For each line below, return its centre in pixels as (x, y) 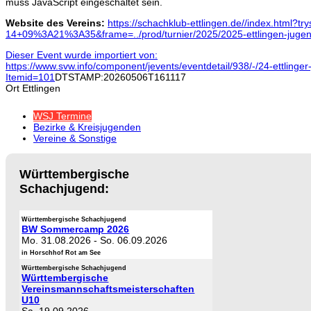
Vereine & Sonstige (75, 138)
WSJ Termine (62, 116)
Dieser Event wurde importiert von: (82, 55)
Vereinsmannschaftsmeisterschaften (108, 289)
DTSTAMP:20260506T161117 (120, 77)
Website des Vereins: (57, 23)
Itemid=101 (30, 77)
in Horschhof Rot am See (61, 253)
